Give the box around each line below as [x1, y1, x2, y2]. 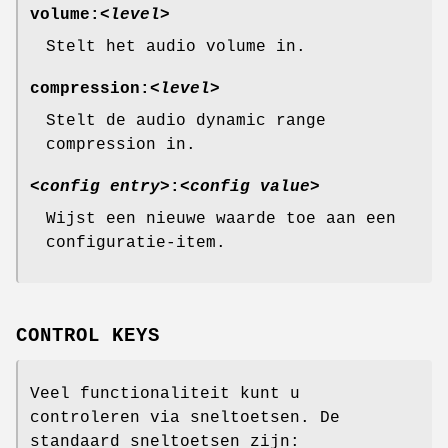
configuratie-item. [46, 234, 226, 253]
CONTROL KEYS [16, 324, 160, 347]
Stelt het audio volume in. [46, 38, 306, 57]
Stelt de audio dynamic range [46, 112, 326, 131]
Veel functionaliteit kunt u [30, 384, 300, 403]
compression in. [46, 136, 196, 155]
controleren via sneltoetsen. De [30, 408, 340, 427]
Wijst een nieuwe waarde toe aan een [46, 210, 396, 229]
